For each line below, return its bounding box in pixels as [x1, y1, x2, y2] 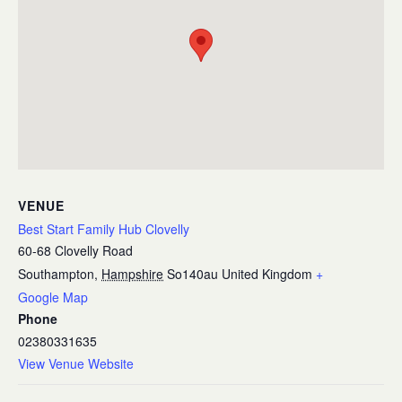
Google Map [18, 288, 88, 306]
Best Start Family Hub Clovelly [18, 220, 189, 238]
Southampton [18, 265, 94, 283]
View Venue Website [18, 354, 134, 372]
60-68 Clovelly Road [18, 241, 133, 259]
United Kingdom [222, 265, 312, 283]
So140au [167, 265, 218, 283]
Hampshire [101, 265, 163, 283]
